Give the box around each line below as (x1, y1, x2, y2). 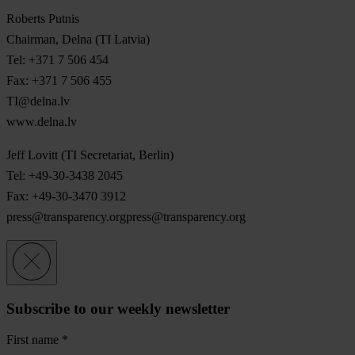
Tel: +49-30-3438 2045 (6, 169, 123, 183)
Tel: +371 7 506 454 (6, 53, 109, 67)
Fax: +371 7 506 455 (6, 74, 112, 88)
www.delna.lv (6, 115, 77, 129)
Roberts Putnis (6, 12, 79, 26)
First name (6, 332, 62, 346)
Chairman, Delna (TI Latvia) (6, 32, 150, 47)
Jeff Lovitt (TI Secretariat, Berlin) (6, 148, 174, 162)
